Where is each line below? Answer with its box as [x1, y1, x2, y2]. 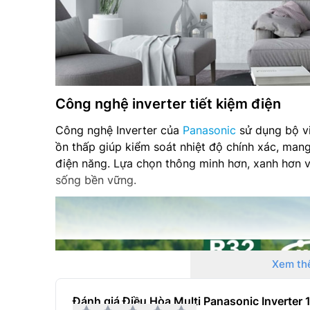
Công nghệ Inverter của [55, 123, 183, 138]
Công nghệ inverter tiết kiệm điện [55, 95, 281, 113]
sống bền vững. [55, 173, 136, 188]
